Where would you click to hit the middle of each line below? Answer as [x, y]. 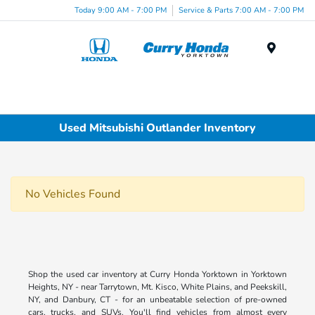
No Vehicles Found [73, 194]
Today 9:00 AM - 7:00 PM [121, 10]
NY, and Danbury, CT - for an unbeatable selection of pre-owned [157, 300]
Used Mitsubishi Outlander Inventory [157, 128]
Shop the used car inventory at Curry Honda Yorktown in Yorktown [157, 275]
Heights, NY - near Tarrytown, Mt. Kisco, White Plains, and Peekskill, [157, 287]
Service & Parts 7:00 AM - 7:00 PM [241, 10]
